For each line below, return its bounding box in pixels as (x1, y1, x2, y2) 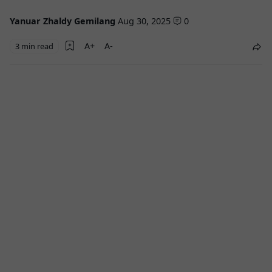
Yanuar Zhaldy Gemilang (10, 15, 115, 27)
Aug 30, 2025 (118, 15, 171, 27)
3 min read (15, 40, 53, 52)
